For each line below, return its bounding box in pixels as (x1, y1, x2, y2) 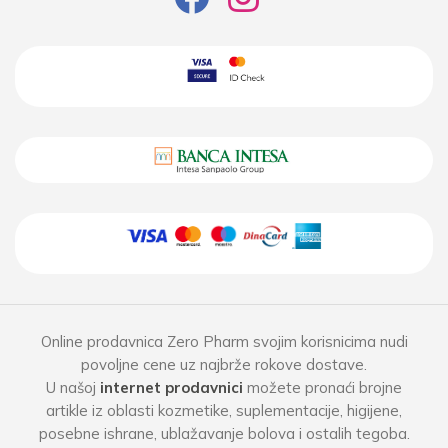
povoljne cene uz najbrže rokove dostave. (81, 355, 367, 375)
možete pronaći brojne (243, 378, 402, 398)
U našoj (46, 378, 100, 398)
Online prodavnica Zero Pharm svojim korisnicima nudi (40, 332, 408, 352)
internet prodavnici (100, 378, 243, 398)
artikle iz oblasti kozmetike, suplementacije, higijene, (46, 401, 402, 421)
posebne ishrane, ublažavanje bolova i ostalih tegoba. (38, 424, 410, 444)
